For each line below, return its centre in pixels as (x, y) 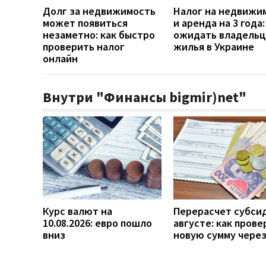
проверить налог (84, 46)
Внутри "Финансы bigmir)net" (145, 97)
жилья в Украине (214, 46)
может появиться (85, 23)
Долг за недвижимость (99, 11)
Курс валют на (77, 211)
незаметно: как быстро (99, 34)
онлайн (60, 58)
